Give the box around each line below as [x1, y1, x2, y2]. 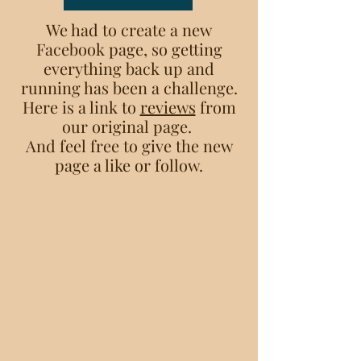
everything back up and [44, 57, 214, 79]
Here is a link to [22, 96, 140, 118]
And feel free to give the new [25, 135, 233, 156]
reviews [139, 96, 196, 118]
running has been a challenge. [20, 77, 238, 98]
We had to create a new [46, 19, 212, 40]
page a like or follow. [55, 154, 203, 176]
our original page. [62, 115, 196, 137]
